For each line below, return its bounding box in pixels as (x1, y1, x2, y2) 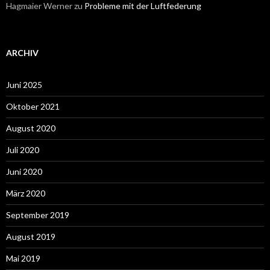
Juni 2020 (6, 166, 42, 177)
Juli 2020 (6, 145, 39, 155)
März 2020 (6, 188, 45, 198)
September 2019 (6, 210, 69, 220)
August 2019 (6, 231, 55, 242)
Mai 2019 (6, 253, 40, 263)
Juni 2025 (6, 80, 42, 90)
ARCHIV (6, 48, 39, 58)
